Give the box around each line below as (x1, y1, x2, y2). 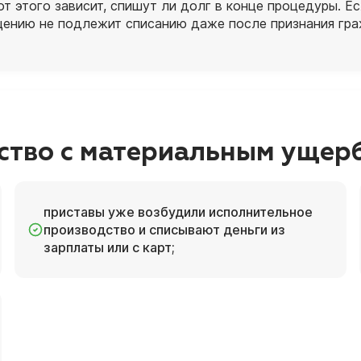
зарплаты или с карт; (44, 239, 176, 255)
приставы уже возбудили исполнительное (44, 203, 313, 220)
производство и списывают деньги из (44, 221, 286, 238)
